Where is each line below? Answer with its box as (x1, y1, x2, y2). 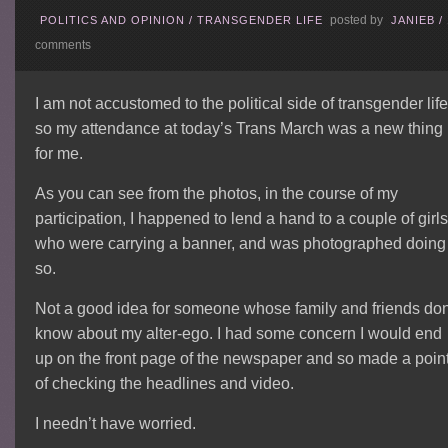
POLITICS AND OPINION (40, 14, 186, 27)
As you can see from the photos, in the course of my (35, 185, 399, 203)
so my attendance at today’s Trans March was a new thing (35, 120, 444, 138)
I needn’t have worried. (35, 415, 197, 433)
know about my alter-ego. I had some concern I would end (35, 325, 443, 343)
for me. (35, 145, 84, 163)
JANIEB (391, 14, 436, 27)
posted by (327, 13, 387, 28)
